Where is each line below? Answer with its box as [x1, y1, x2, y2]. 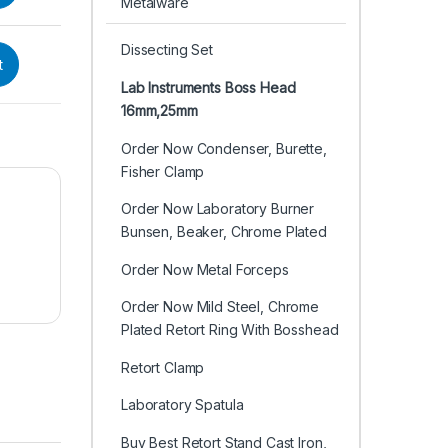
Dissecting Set [120, 41, 214, 59]
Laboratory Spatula [120, 396, 244, 414]
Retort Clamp [120, 358, 205, 376]
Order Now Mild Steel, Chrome [120, 298, 320, 316]
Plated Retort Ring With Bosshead [120, 321, 339, 339]
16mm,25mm [120, 101, 198, 119]
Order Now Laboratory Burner [120, 200, 315, 218]
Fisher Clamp [120, 162, 205, 180]
